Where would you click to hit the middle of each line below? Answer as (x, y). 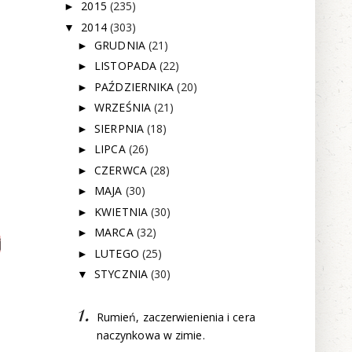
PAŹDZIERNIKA (136, 86)
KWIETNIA (123, 211)
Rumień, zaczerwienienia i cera (176, 317)
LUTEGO (118, 253)
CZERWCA (122, 170)
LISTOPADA (127, 66)
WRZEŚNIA (125, 108)
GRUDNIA (121, 45)
